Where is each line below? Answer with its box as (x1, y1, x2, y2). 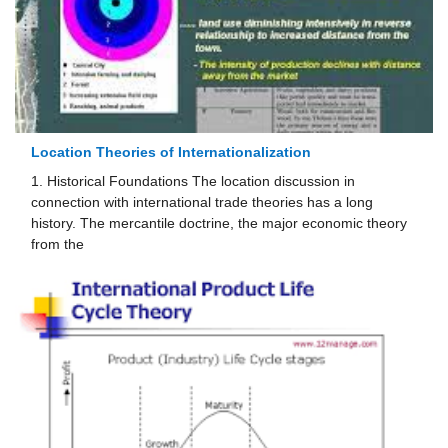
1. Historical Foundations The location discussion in (31, 174, 356, 190)
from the (31, 237, 85, 253)
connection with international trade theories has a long (31, 195, 374, 211)
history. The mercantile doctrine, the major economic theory (31, 216, 408, 232)
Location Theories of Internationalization (31, 145, 312, 161)
